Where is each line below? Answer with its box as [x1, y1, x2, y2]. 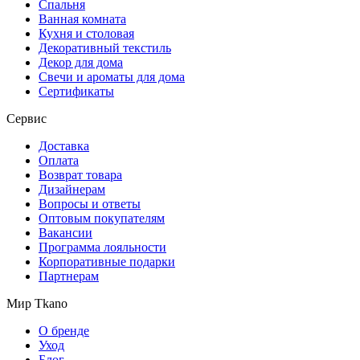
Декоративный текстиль [39, 40, 171, 55]
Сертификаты [39, 84, 114, 98]
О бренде [39, 323, 89, 337]
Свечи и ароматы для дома [39, 69, 185, 84]
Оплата [39, 153, 79, 167]
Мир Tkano [6, 296, 67, 310]
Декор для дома [39, 55, 123, 69]
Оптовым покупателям [39, 211, 165, 225]
